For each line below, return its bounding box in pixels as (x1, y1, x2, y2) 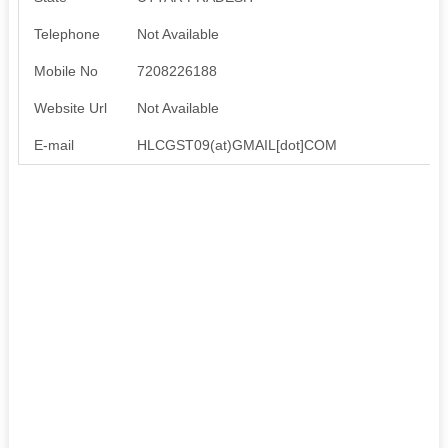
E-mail (33, 136, 74, 153)
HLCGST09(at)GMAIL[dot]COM (136, 136, 337, 153)
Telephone (33, 25, 100, 42)
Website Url (33, 99, 107, 116)
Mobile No (33, 62, 98, 79)
